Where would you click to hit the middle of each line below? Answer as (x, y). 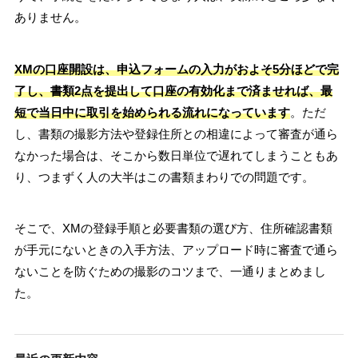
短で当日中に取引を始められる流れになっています (152, 112)
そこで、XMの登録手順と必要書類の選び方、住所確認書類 (173, 229)
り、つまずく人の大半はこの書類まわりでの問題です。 (164, 177)
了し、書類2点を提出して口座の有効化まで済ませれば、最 (173, 90)
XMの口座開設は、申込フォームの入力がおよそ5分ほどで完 (176, 69)
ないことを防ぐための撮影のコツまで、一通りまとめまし (170, 272)
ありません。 (50, 18)
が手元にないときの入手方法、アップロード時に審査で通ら (176, 250)
